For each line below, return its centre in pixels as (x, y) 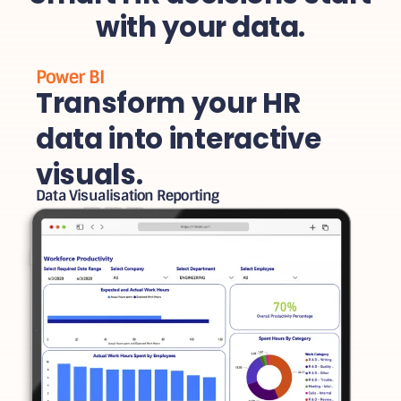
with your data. (200, 26)
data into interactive (179, 139)
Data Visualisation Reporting (128, 195)
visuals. (90, 175)
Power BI (70, 77)
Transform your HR (168, 103)
